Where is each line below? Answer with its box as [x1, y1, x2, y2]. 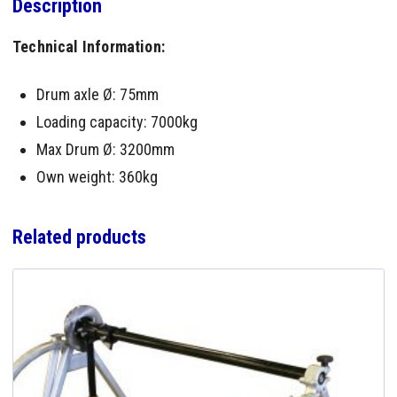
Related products [12, 225, 146, 248]
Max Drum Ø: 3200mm [36, 140, 175, 160]
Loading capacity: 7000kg [36, 113, 198, 132]
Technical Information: [12, 37, 165, 57]
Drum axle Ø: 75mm [36, 85, 159, 105]
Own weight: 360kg [36, 167, 158, 187]
